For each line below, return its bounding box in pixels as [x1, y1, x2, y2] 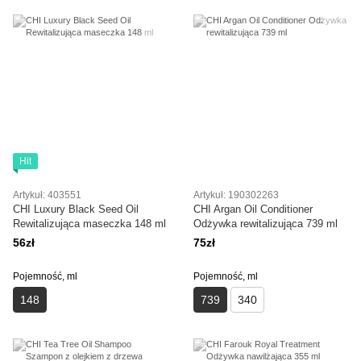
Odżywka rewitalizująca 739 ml [193, 217, 338, 230]
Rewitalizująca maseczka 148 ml [13, 217, 166, 230]
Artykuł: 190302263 [193, 189, 279, 201]
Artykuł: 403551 [13, 189, 81, 201]
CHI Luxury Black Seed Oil [13, 202, 139, 215]
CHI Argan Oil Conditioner [193, 202, 313, 215]
